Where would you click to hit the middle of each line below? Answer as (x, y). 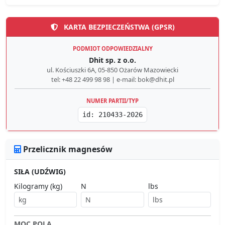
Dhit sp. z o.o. (113, 60)
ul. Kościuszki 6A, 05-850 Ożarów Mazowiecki (113, 70)
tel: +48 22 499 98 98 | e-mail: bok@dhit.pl (113, 80)
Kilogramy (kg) (38, 186)
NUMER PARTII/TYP (113, 101)
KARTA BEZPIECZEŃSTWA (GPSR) (118, 27)
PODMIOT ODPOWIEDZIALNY (113, 49)
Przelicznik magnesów (67, 149)
